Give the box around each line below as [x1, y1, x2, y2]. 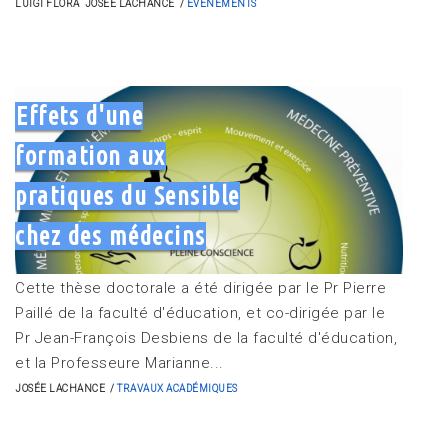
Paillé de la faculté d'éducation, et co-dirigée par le [15, 303, 385, 322]
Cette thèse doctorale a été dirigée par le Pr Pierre [15, 278, 386, 297]
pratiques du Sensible [15, 181, 240, 210]
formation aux [15, 141, 166, 170]
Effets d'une [16, 101, 143, 130]
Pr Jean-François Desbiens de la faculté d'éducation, [15, 328, 397, 347]
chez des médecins [15, 221, 206, 250]
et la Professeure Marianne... [15, 353, 224, 372]
